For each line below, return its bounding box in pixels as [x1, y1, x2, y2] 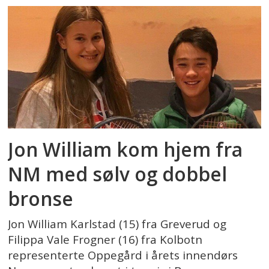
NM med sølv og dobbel [8, 160, 228, 187]
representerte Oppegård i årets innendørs [8, 247, 238, 263]
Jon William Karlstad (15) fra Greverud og [8, 216, 227, 232]
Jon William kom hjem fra [8, 136, 243, 162]
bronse [8, 185, 74, 211]
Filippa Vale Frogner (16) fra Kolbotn [8, 231, 203, 247]
